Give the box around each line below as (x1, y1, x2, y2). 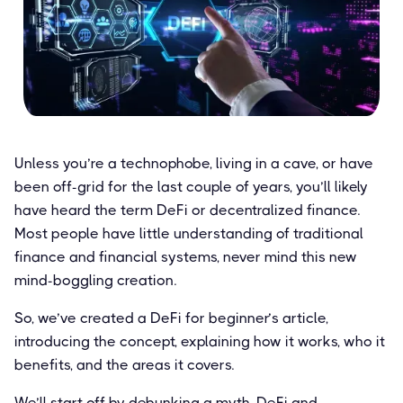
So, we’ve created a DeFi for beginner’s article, (14, 309, 328, 327)
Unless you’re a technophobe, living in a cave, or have (14, 154, 373, 172)
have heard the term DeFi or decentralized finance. (14, 201, 360, 219)
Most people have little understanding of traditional (14, 224, 363, 242)
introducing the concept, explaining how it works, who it (14, 332, 385, 350)
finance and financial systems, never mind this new (14, 247, 357, 265)
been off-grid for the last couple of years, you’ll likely (14, 177, 368, 195)
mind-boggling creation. (14, 271, 176, 289)
